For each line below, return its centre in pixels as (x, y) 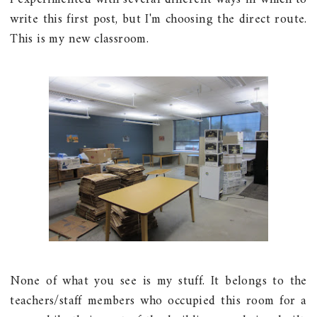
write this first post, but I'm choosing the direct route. (158, 20)
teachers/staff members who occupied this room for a (158, 301)
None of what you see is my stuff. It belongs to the (158, 281)
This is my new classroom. (80, 40)
